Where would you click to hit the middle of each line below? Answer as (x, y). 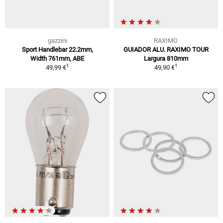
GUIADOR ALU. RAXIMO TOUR (166, 50)
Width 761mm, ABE (57, 59)
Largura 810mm (166, 59)
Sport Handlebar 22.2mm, (57, 50)
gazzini (57, 41)
